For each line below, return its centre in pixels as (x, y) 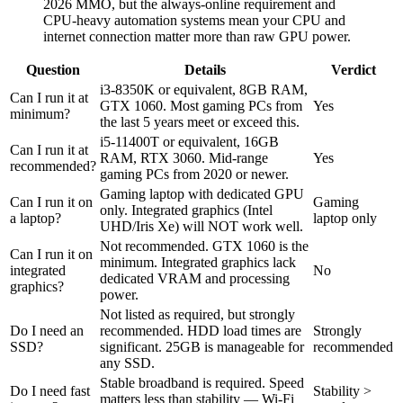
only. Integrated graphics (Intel (186, 210)
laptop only (345, 218)
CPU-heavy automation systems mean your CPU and (194, 20)
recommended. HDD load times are (201, 330)
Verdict (353, 69)
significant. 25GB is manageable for (202, 346)
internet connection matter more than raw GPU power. (197, 36)
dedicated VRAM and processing (195, 278)
